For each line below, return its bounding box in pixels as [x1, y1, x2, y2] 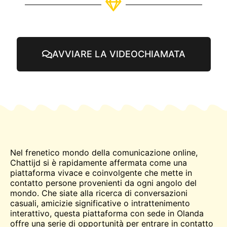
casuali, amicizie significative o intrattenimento [10, 198, 190, 209]
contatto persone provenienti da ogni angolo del [10, 178, 197, 188]
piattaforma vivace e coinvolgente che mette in [10, 168, 192, 178]
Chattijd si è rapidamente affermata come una [10, 158, 187, 168]
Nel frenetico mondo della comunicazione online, [10, 147, 198, 158]
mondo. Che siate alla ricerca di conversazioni [10, 188, 187, 199]
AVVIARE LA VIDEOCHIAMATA [52, 49, 185, 60]
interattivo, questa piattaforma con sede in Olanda [10, 208, 204, 219]
